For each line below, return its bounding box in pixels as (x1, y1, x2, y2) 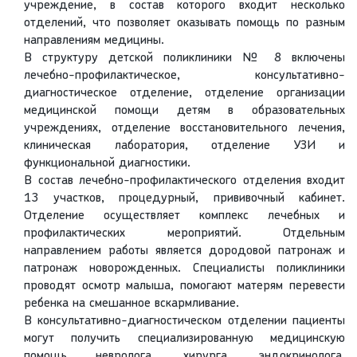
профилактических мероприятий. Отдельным (24, 227, 345, 241)
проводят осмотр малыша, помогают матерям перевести (24, 280, 345, 293)
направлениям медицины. (24, 34, 164, 48)
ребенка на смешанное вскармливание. (24, 297, 239, 311)
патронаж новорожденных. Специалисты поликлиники (24, 262, 345, 276)
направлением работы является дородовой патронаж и (24, 245, 345, 258)
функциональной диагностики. (24, 157, 190, 171)
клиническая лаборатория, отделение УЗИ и (24, 139, 345, 153)
